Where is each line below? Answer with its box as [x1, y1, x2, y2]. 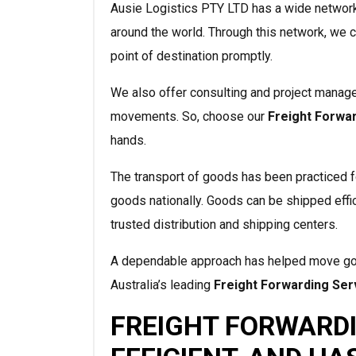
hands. [110, 133, 146, 149]
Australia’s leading [110, 277, 214, 293]
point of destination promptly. [110, 48, 273, 64]
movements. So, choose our [110, 109, 268, 125]
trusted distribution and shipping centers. [110, 217, 338, 233]
